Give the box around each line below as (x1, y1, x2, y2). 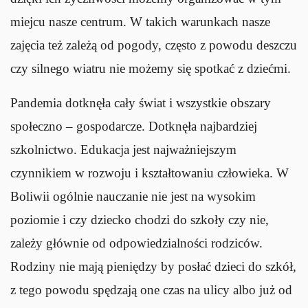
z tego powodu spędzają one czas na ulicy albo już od (10, 282, 292, 297)
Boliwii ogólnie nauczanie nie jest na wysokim (10, 188, 256, 203)
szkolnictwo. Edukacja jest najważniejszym (10, 142, 236, 157)
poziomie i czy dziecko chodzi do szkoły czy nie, (10, 212, 269, 227)
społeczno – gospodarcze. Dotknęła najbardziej (10, 118, 257, 133)
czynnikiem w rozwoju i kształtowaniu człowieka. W (10, 165, 289, 180)
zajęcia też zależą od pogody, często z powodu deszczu (10, 37, 297, 52)
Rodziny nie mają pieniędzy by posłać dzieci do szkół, (10, 258, 296, 274)
